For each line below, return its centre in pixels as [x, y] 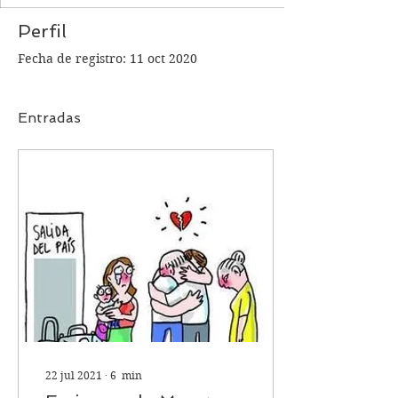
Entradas [49, 118]
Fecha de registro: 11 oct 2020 [107, 59]
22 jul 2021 [74, 375]
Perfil [42, 31]
